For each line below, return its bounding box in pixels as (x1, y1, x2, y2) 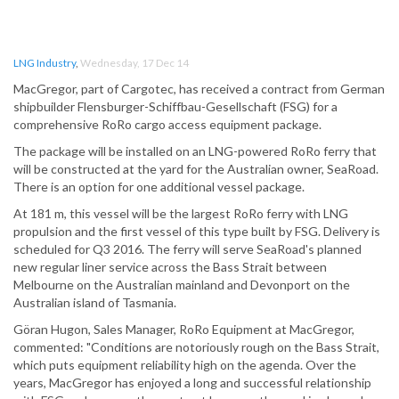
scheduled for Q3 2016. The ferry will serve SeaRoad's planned (13, 241, 362, 257)
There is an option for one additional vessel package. (13, 179, 305, 195)
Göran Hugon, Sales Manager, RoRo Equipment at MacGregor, (13, 322, 354, 338)
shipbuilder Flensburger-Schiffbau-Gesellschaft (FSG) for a (13, 99, 338, 115)
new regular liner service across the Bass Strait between (13, 259, 327, 275)
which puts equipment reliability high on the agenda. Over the (13, 357, 356, 373)
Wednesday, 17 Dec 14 (80, 56, 189, 70)
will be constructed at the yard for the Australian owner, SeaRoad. (13, 161, 379, 177)
